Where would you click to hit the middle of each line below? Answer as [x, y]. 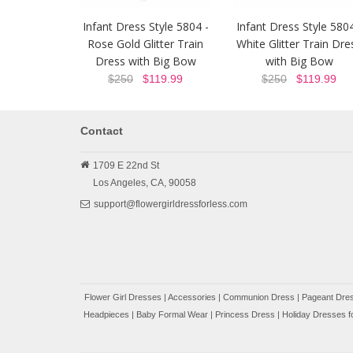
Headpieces [106, 314]
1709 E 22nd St [126, 165]
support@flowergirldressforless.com [171, 204]
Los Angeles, [121, 183]
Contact [102, 131]
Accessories [192, 297]
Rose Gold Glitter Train [145, 44]
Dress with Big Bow [145, 61]
